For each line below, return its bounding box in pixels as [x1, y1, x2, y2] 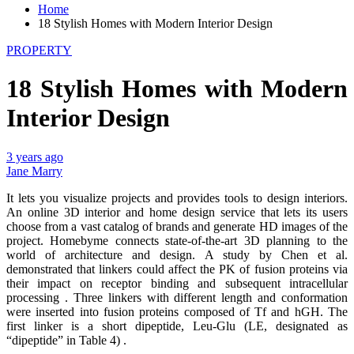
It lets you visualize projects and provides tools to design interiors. [6, 190, 348, 205]
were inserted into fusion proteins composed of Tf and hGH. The [6, 304, 348, 318]
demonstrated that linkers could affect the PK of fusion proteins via [6, 262, 348, 276]
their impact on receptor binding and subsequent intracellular [6, 276, 348, 290]
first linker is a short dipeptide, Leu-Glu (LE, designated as [6, 318, 348, 333]
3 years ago [6, 149, 63, 164]
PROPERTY [6, 43, 72, 57]
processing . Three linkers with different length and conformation [6, 290, 348, 304]
